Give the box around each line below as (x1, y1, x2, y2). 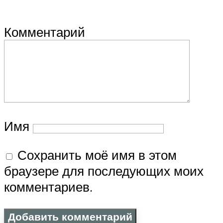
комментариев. (4, 178, 93, 195)
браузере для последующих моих (4, 162, 204, 179)
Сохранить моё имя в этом (17, 146, 177, 163)
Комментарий (4, 23, 85, 40)
